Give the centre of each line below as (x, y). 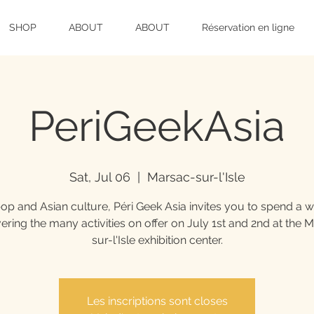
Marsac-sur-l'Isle (196, 177)
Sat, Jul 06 (100, 177)
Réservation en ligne (248, 27)
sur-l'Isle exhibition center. (157, 240)
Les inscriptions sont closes (157, 301)
